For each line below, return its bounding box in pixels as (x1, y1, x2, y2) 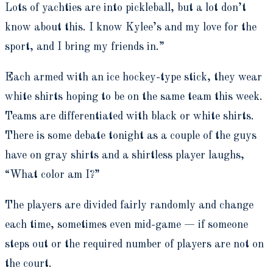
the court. (5, 258, 55, 269)
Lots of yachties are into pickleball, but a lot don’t (5, 2, 246, 13)
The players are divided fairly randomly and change (5, 199, 253, 211)
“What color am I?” (5, 169, 100, 180)
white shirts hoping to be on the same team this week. (5, 91, 263, 102)
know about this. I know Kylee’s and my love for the (5, 21, 257, 33)
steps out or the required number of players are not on (5, 238, 264, 250)
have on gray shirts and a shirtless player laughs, (5, 149, 244, 161)
